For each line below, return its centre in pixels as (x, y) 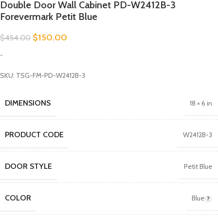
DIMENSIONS (28, 103)
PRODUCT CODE (34, 134)
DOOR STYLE (28, 166)
